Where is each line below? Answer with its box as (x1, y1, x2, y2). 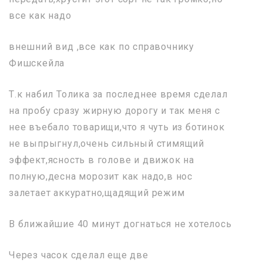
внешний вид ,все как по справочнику (9, 41, 194, 52)
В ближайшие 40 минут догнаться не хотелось (9, 218, 232, 230)
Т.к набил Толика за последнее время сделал (9, 88, 228, 100)
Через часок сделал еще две (9, 249, 149, 261)
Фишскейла (9, 57, 65, 69)
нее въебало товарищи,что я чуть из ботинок (9, 121, 225, 133)
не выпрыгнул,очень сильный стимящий (9, 137, 204, 149)
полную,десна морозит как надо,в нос (9, 170, 193, 182)
